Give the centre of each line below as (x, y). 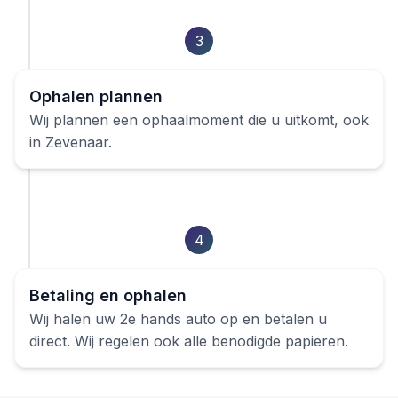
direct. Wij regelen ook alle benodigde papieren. (189, 341)
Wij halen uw (75, 319)
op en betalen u (271, 319)
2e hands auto (168, 319)
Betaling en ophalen (108, 295)
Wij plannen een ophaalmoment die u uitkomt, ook (199, 120)
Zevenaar (77, 142)
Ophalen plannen (96, 96)
